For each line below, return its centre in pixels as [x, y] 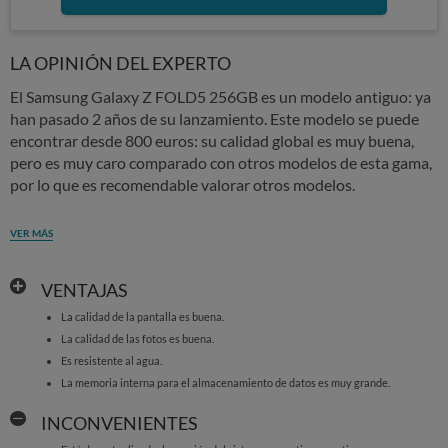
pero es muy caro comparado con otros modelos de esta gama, [221, 162]
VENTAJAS [84, 290]
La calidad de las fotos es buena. [137, 338]
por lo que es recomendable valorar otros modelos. [182, 184]
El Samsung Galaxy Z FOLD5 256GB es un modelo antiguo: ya [220, 96]
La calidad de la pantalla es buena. [142, 316]
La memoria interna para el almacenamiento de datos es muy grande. [225, 382]
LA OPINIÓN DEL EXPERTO [120, 63]
